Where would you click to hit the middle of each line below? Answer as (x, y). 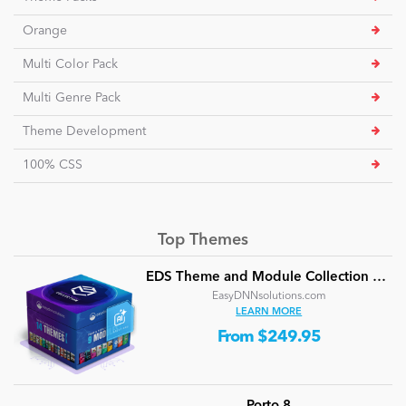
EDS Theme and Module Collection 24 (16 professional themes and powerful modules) (379, 278)
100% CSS (53, 165)
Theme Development (84, 132)
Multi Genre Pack (72, 98)
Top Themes (203, 241)
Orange (45, 31)
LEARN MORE (269, 313)
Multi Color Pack (70, 65)
